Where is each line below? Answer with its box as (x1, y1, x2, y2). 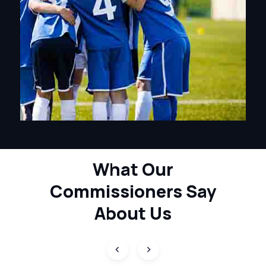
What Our (93, 157, 173, 182)
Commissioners (50, 179, 186, 204)
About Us (94, 201, 172, 226)
